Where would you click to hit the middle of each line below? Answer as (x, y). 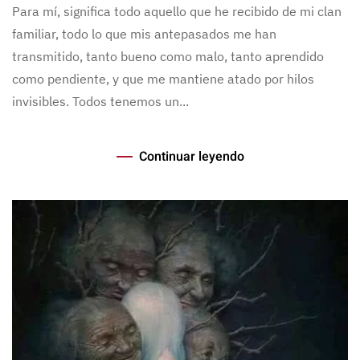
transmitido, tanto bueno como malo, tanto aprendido (168, 56)
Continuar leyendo (191, 157)
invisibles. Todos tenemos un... (100, 101)
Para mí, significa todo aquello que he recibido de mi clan (177, 11)
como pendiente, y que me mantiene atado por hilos (163, 78)
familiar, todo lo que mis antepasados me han (144, 33)
